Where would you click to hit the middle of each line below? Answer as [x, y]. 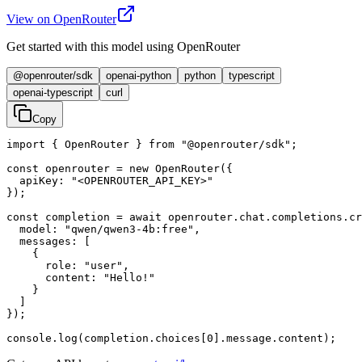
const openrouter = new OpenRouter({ [120, 168]
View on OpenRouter [61, 19]
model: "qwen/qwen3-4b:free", [103, 229]
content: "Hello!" [81, 277]
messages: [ [48, 241]
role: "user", [68, 265]
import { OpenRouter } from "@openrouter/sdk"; [152, 144]
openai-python [139, 75]
